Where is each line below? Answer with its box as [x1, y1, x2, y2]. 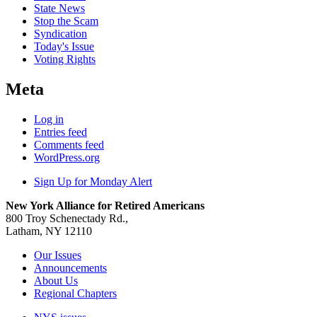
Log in [34, 113, 64, 125]
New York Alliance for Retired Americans [6, 199, 204, 212]
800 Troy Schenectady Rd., [6, 212, 128, 224]
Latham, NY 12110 [6, 224, 92, 237]
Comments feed [34, 138, 104, 151]
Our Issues [34, 248, 81, 261]
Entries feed [34, 125, 87, 138]
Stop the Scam [34, 15, 98, 28]
